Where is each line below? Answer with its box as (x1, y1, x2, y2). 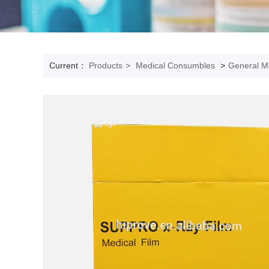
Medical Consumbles (136, 61, 215, 70)
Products (89, 61, 122, 70)
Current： (49, 61, 89, 70)
